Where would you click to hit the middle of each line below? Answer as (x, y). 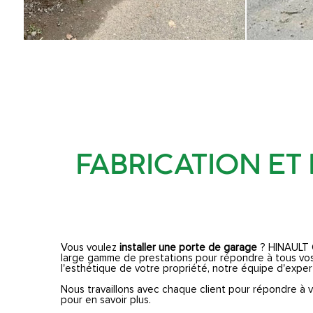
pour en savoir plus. (106, 300)
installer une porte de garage (188, 247)
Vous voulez (90, 247)
